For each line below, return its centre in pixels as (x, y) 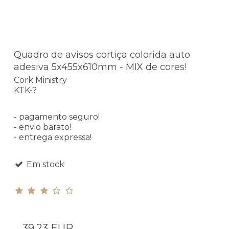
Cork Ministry (40, 80)
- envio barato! (42, 127)
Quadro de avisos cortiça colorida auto (102, 54)
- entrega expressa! (53, 138)
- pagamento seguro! (57, 117)
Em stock (44, 165)
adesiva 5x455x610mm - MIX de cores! (100, 67)
